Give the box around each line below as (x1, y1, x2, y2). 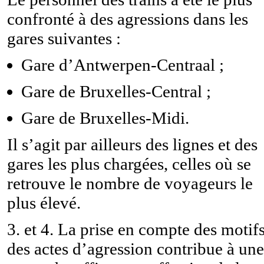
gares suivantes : (7, 28, 121, 48)
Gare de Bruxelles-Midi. (21, 108, 189, 127)
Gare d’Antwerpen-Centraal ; (21, 55, 224, 74)
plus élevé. (7, 193, 81, 212)
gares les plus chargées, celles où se (7, 154, 251, 173)
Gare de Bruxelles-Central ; (21, 81, 211, 101)
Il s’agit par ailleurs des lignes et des (7, 134, 258, 154)
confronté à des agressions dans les (7, 9, 248, 28)
